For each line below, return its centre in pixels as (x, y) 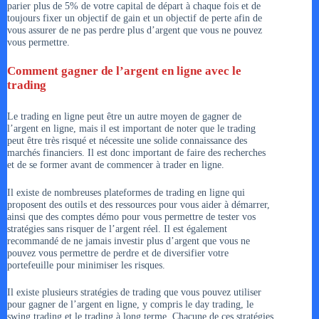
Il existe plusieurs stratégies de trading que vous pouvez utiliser (134, 292)
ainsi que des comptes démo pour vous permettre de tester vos (131, 216)
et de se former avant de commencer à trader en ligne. (116, 165)
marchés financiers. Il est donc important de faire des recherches (136, 153)
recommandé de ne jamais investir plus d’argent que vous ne (129, 240)
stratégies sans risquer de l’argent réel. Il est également (117, 228)
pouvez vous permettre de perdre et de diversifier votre (118, 252)
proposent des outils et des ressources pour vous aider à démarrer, (138, 204)
